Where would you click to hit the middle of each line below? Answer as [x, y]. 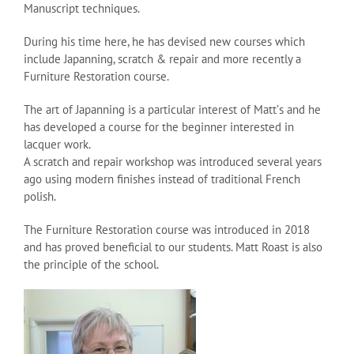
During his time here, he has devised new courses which [164, 41]
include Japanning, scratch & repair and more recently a [162, 58]
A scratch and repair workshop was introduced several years [173, 161]
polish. [40, 196]
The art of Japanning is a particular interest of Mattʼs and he [172, 109]
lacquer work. [57, 144]
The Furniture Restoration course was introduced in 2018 [167, 229]
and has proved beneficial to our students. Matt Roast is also [173, 247]
